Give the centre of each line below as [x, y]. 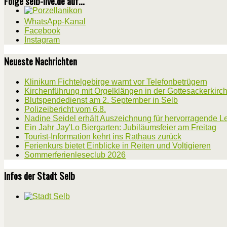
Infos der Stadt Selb [40, 176]
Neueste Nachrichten [41, 61]
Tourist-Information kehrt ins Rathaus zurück [103, 136]
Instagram [42, 40]
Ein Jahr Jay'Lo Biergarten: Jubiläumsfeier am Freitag [120, 127]
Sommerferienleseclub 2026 [75, 155]
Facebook [42, 31]
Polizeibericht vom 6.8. [65, 109]
